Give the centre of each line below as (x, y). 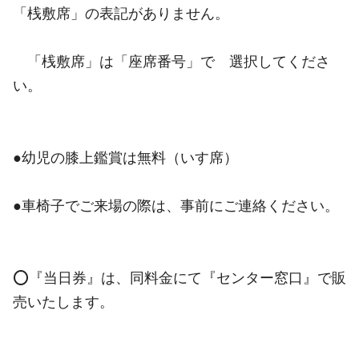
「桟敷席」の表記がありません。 (121, 13)
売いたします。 (63, 301)
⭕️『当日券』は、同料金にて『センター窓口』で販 (179, 277)
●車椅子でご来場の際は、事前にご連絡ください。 (176, 205)
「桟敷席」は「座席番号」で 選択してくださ (171, 61)
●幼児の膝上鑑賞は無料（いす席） (125, 157)
